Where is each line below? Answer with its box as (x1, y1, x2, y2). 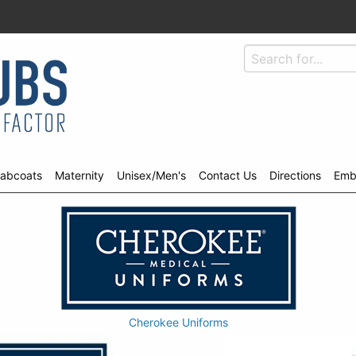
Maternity (55, 168, 104, 182)
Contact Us (199, 168, 257, 182)
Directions (269, 168, 321, 182)
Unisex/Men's (117, 168, 186, 182)
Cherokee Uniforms (128, 315, 228, 329)
